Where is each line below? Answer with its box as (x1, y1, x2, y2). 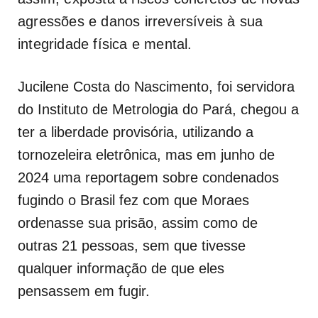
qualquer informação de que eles (18, 260, 224, 276)
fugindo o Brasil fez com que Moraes (18, 192, 249, 208)
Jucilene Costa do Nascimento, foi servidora (18, 78, 295, 94)
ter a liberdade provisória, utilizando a (18, 124, 253, 140)
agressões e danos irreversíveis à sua (18, 13, 263, 29)
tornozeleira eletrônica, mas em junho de (18, 146, 275, 163)
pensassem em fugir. (18, 283, 150, 299)
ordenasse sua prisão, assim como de (18, 214, 258, 231)
